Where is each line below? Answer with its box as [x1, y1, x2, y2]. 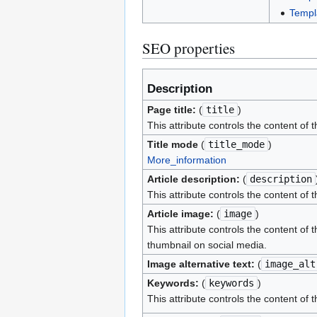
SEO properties [142, 38, 235, 58]
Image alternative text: [146, 258, 255, 270]
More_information [146, 154, 226, 166]
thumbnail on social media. [146, 239, 267, 250]
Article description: [146, 173, 240, 185]
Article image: [146, 208, 214, 219]
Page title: [146, 104, 196, 115]
